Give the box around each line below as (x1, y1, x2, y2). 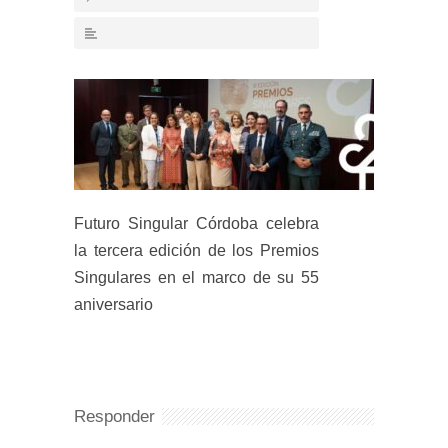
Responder (74, 407, 155, 426)
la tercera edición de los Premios (74, 242, 319, 259)
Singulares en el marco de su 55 (74, 269, 319, 286)
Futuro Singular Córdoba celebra (74, 215, 319, 232)
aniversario (74, 296, 153, 313)
